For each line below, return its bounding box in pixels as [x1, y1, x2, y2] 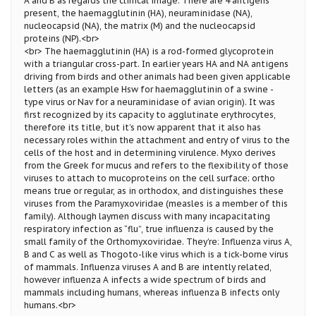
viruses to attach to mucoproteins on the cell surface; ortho [24, 172, 275, 183]
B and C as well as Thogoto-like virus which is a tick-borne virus [24, 248, 288, 260]
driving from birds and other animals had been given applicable [24, 71, 291, 82]
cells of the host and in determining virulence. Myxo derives [24, 147, 276, 158]
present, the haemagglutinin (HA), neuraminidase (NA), [24, 7, 253, 18]
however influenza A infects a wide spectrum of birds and [24, 274, 266, 285]
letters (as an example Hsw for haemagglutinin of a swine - [24, 83, 274, 95]
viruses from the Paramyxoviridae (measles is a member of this [24, 197, 288, 209]
